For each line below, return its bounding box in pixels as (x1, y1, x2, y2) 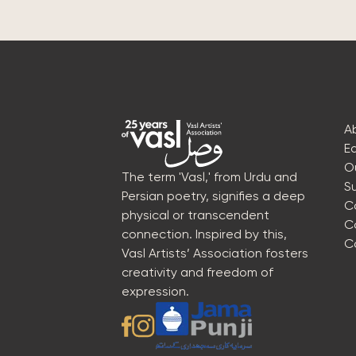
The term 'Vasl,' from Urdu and (122, 169, 297, 184)
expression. (122, 284, 189, 299)
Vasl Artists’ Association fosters (122, 246, 308, 261)
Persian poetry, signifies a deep (122, 188, 305, 203)
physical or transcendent (122, 207, 269, 222)
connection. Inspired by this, (122, 226, 287, 242)
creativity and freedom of (122, 265, 273, 280)
